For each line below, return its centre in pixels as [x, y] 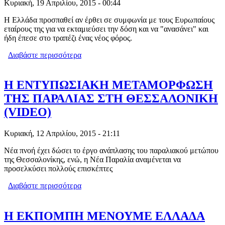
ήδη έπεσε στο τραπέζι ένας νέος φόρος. [68, 38]
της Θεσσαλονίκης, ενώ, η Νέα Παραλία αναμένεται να [92, 160]
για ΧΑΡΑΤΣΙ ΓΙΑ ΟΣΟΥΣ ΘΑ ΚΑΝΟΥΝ [151, 55]
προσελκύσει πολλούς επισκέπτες [58, 169]
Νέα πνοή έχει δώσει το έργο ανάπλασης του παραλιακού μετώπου [111, 151]
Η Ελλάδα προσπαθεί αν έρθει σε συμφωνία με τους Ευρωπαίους [109, 20]
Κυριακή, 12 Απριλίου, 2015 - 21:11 [62, 134]
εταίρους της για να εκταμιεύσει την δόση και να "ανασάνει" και [106, 29]
